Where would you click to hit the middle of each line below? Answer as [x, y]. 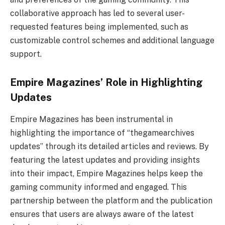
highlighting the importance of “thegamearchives [102, 133]
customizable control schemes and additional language [112, 41]
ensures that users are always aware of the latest [102, 214]
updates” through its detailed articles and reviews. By [109, 147]
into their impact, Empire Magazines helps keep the [106, 174]
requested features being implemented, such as [99, 27]
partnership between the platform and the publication [111, 201]
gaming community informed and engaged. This [98, 187]
